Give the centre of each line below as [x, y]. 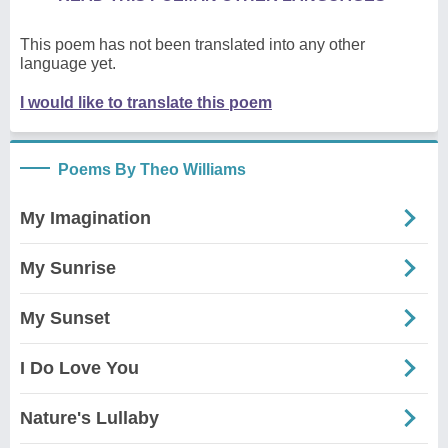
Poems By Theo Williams [152, 169]
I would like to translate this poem [146, 102]
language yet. [68, 63]
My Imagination [85, 217]
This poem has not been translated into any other [192, 44]
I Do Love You [79, 367]
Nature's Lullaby [89, 417]
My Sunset [65, 317]
